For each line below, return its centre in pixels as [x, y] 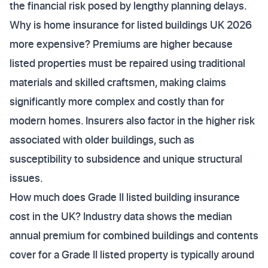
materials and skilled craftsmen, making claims [118, 82]
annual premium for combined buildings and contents [134, 235]
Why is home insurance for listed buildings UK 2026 [131, 25]
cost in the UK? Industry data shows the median [121, 216]
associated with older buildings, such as [102, 140]
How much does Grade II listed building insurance [125, 197]
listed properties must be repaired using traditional [127, 63]
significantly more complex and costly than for [117, 101]
